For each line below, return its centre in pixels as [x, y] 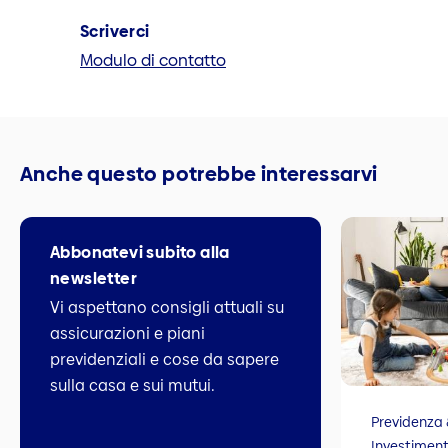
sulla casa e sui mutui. [132, 386]
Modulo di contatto [153, 60]
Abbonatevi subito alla [140, 253]
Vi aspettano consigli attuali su [167, 308]
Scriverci [115, 31]
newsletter [94, 279]
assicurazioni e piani [127, 334]
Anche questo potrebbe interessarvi [199, 174]
